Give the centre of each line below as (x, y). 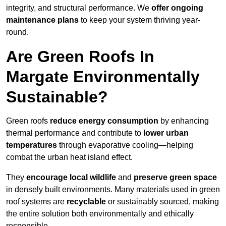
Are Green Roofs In (80, 56)
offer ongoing (177, 8)
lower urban (166, 133)
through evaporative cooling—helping (125, 145)
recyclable (86, 201)
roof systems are (36, 201)
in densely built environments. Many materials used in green (113, 189)
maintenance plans (42, 20)
